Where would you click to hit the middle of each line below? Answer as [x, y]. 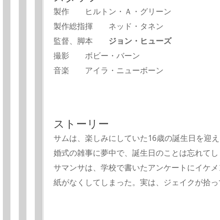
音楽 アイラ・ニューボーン [109, 70]
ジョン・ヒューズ [140, 41]
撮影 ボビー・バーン [97, 56]
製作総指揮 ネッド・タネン [109, 26]
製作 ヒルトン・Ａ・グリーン [112, 12]
